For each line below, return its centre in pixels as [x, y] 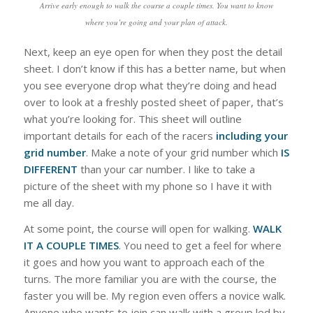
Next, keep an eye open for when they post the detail [153, 52]
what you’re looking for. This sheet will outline [132, 119]
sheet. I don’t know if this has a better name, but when [154, 68]
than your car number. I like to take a [166, 169]
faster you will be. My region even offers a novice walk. [154, 295]
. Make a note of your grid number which [183, 152]
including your [252, 136]
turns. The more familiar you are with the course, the [150, 278]
